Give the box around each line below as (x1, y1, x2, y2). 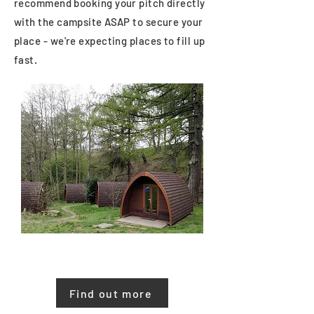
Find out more (69, 286, 153, 300)
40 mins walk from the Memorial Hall (21, 263, 203, 276)
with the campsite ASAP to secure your (14, 15, 203, 28)
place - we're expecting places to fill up (14, 34, 205, 47)
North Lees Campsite (21, 240, 143, 256)
